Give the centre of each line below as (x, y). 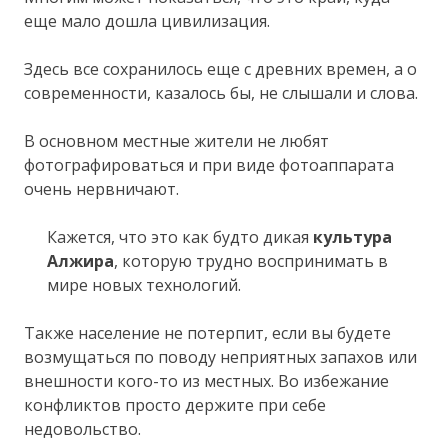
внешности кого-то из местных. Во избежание (207, 380)
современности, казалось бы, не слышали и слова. (221, 92)
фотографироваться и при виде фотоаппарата (209, 164)
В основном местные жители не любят (177, 140)
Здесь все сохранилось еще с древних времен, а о (221, 68)
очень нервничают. (102, 188)
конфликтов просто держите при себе (175, 404)
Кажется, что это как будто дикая (179, 236)
